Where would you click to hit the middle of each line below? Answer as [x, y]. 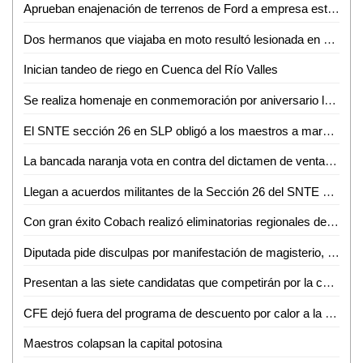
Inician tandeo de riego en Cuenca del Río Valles [150, 70]
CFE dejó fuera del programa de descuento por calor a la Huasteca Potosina [331, 313]
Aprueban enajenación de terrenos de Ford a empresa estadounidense [333, 9]
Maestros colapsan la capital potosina [122, 344]
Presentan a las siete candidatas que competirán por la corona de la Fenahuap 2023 [328, 283]
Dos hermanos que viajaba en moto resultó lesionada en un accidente [329, 39]
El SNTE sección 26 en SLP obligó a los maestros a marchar [328, 130]
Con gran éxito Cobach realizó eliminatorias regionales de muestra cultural [332, 222]
